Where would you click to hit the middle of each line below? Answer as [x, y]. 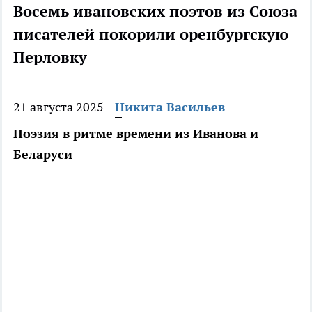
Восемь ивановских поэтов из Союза [155, 11]
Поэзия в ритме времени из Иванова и [136, 134]
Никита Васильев [170, 107]
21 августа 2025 [58, 107]
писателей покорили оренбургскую [151, 34]
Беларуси [43, 155]
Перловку [50, 57]
